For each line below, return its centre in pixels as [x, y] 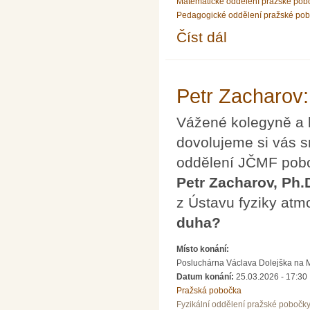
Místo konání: [204, 249]
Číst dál [202, 37]
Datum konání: [206, 277]
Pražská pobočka [209, 291]
